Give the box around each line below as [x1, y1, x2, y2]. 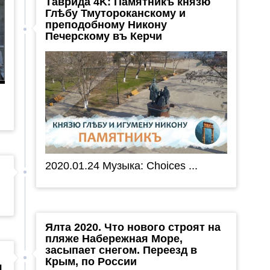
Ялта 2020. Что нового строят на [45, 221, 221, 233]
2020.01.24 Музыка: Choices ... [45, 159, 198, 172]
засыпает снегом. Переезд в [45, 243, 197, 256]
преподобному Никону [45, 18, 167, 31]
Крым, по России [45, 255, 137, 268]
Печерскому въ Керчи [45, 30, 162, 42]
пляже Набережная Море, [45, 232, 183, 245]
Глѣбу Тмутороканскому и [45, 7, 186, 19]
